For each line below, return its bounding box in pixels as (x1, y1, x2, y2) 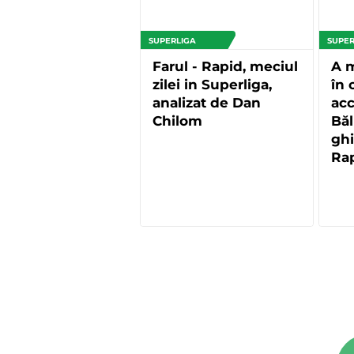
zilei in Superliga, (153, 76, 272, 92)
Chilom (153, 112, 202, 129)
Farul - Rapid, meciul (153, 58, 298, 74)
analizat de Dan (153, 94, 261, 111)
